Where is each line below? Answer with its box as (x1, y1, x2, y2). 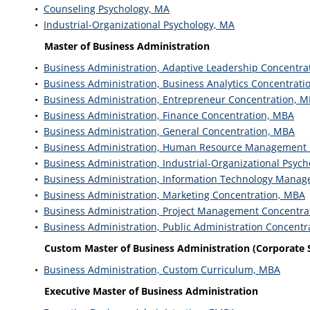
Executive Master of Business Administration (44, 284, 258, 298)
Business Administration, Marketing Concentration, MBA (44, 188, 305, 201)
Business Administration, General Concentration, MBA (44, 125, 295, 138)
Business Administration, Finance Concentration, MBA (44, 109, 294, 122)
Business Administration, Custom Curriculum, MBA (44, 263, 280, 276)
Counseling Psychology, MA (44, 2, 170, 15)
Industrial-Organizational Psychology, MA (44, 18, 235, 31)
